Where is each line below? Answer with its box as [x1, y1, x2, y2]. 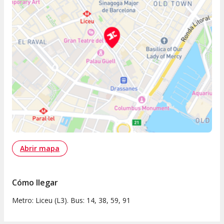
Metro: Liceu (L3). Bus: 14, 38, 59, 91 [12, 195, 130, 205]
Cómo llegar [12, 177, 58, 188]
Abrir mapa [20, 143, 59, 153]
